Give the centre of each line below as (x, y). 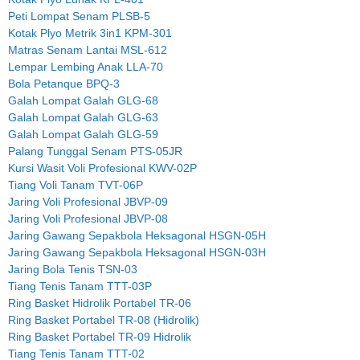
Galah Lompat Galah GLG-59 (83, 134)
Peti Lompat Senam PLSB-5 (79, 16)
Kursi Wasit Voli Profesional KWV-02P (102, 168)
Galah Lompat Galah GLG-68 (83, 100)
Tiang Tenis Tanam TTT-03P (80, 286)
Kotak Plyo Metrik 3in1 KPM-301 (90, 33)
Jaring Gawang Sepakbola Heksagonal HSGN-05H (137, 235)
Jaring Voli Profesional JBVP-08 (88, 218)
